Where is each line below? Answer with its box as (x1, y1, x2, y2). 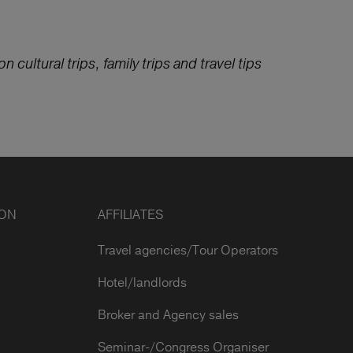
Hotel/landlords (98, 274, 188, 290)
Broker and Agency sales (98, 307, 240, 322)
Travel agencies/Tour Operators (98, 242, 279, 258)
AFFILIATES (98, 206, 164, 222)
